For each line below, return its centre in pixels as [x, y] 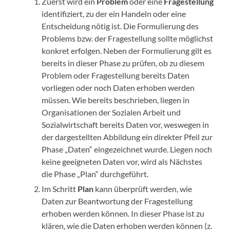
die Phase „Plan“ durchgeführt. [95, 174]
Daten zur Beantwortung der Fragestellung [117, 201]
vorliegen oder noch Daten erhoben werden [118, 88]
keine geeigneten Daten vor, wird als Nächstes [122, 162]
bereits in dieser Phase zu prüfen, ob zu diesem [123, 63]
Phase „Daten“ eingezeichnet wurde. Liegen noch [127, 149]
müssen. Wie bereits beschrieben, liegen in [116, 100]
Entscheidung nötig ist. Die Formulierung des [120, 26]
